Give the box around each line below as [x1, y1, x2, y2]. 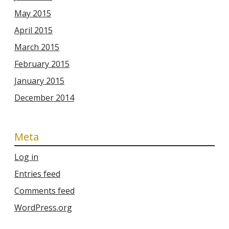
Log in [14, 151, 38, 163]
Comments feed [14, 185, 75, 197]
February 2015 [14, 58, 70, 70]
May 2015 [14, 8, 51, 19]
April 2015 [14, 25, 53, 36]
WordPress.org [14, 202, 72, 214]
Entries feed [14, 168, 60, 180]
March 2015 [14, 41, 59, 53]
